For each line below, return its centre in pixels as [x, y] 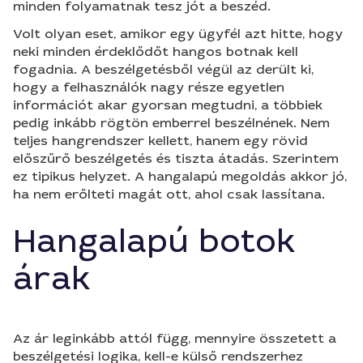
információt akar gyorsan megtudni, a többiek [168, 105]
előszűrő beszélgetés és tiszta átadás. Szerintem [176, 158]
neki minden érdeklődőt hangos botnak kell [156, 51]
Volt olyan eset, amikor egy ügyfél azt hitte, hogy [178, 34]
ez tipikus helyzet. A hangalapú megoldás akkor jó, [180, 176]
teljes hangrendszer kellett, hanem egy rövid [160, 141]
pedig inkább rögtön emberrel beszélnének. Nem [171, 123]
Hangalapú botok [154, 241]
